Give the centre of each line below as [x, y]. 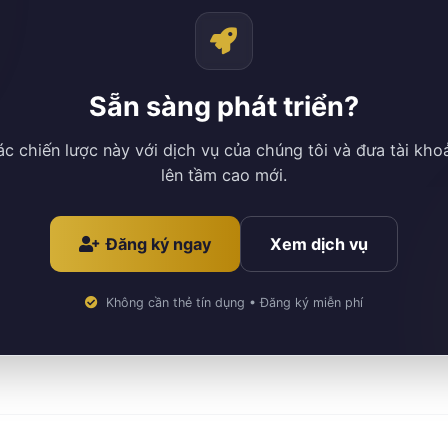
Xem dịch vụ [318, 243]
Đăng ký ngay [159, 243]
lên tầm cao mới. [223, 174]
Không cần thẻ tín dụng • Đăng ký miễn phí [234, 302]
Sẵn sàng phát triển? [223, 107]
